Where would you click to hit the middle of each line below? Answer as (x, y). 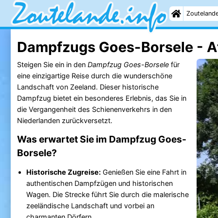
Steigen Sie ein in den (52, 64)
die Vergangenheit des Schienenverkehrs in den (94, 109)
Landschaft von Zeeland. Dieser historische (88, 87)
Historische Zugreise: (63, 172)
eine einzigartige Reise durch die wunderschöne (94, 75)
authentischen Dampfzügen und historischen (99, 183)
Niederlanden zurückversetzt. (64, 120)
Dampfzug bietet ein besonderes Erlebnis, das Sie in (101, 98)
